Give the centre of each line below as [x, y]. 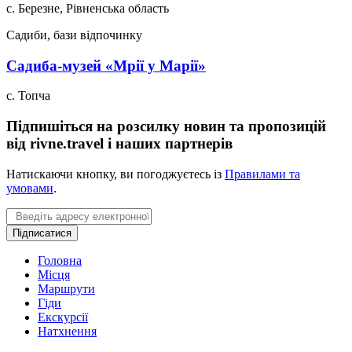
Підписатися [42, 233]
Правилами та [262, 174]
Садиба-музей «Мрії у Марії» [106, 65]
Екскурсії [63, 317]
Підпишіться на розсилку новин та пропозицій [166, 126]
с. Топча [28, 96]
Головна [60, 260]
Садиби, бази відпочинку [74, 35]
